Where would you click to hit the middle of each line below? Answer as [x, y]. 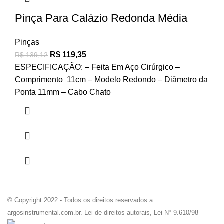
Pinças [27, 42]
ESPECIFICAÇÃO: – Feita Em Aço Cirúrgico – [97, 67]
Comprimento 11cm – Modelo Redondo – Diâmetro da [111, 80]
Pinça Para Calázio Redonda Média [101, 18]
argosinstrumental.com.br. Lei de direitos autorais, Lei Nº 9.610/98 [103, 213]
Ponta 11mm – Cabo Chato [63, 92]
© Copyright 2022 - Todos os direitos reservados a [80, 200]
